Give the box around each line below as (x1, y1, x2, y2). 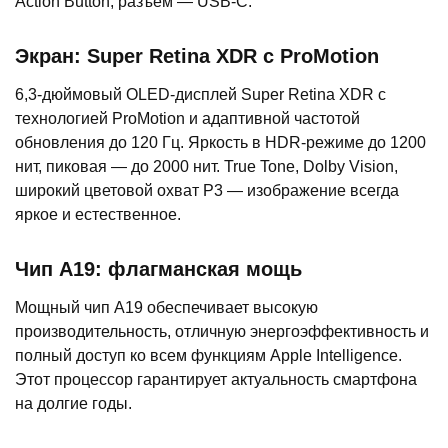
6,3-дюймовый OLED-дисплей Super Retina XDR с (15, 86, 386, 104)
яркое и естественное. (15, 206, 181, 224)
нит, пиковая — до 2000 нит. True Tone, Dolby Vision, (15, 158, 398, 176)
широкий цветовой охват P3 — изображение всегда (15, 182, 399, 200)
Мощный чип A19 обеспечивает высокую (15, 299, 318, 317)
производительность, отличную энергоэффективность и (15, 323, 429, 341)
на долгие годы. (15, 395, 132, 413)
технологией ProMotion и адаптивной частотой (15, 110, 360, 128)
